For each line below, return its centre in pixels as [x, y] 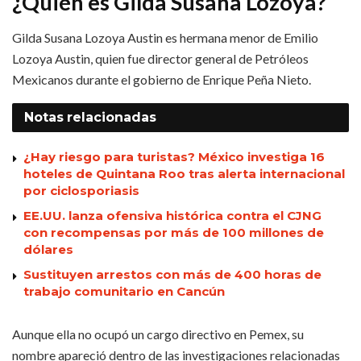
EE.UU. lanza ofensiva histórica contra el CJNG [172, 216]
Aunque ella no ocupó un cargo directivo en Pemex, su [158, 334]
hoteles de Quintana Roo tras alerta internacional [184, 174]
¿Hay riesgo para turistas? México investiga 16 [174, 157]
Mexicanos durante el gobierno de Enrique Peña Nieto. [162, 80]
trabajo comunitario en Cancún [124, 292]
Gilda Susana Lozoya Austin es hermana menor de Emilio [165, 38]
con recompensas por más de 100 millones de [174, 233]
